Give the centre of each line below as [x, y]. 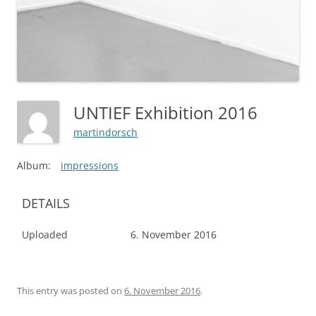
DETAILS [46, 203]
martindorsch [105, 132]
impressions [90, 166]
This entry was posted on [71, 291]
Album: [34, 166]
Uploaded [45, 235]
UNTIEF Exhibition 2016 [170, 113]
